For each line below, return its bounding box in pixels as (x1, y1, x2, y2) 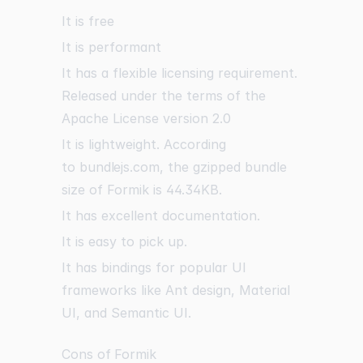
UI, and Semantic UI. (62, 304, 191, 321)
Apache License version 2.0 (62, 109, 231, 126)
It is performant (62, 38, 161, 55)
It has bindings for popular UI (62, 258, 246, 275)
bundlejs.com (79, 158, 160, 175)
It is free (62, 12, 114, 29)
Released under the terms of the (62, 87, 266, 104)
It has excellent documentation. (62, 207, 260, 224)
